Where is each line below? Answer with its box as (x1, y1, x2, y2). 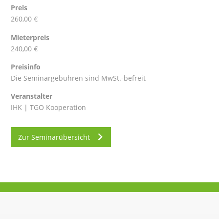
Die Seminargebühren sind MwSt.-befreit (11, 73, 146, 83)
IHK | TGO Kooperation (11, 103, 87, 112)
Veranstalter (11, 91, 53, 101)
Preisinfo (11, 62, 41, 71)
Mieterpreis (11, 32, 50, 42)
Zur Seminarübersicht (18, 132, 90, 142)
